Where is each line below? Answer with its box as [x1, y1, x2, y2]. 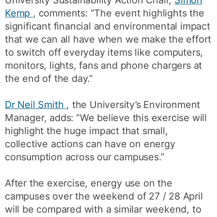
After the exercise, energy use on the [5, 177, 172, 189]
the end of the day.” [5, 72, 93, 84]
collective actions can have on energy [5, 138, 175, 150]
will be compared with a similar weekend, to [5, 203, 201, 215]
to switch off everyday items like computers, [5, 46, 203, 58]
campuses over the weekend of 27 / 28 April [5, 190, 203, 202]
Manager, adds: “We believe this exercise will [5, 111, 207, 124]
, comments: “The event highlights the [33, 7, 204, 19]
